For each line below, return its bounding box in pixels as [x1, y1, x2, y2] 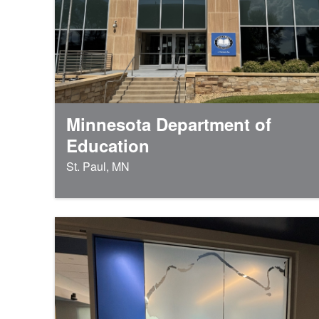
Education [66, 132, 150, 157]
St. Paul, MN [66, 157, 130, 174]
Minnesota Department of [66, 111, 271, 136]
